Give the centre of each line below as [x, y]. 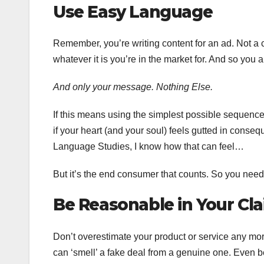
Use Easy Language [133, 11]
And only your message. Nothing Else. [133, 87]
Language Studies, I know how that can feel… [148, 147]
